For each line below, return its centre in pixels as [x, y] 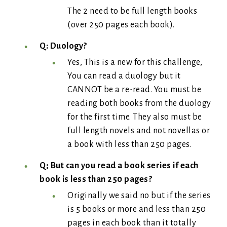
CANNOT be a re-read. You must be [134, 90]
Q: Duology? [63, 46]
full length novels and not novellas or [139, 131]
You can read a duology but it [124, 76]
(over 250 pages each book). [121, 25]
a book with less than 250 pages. [129, 144]
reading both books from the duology [139, 103]
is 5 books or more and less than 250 [137, 209]
